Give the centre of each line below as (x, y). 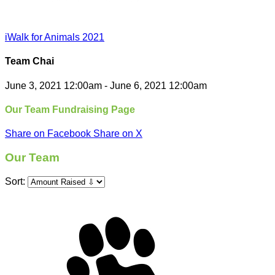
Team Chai (29, 61)
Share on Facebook (48, 134)
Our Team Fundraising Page (70, 109)
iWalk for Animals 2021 (55, 37)
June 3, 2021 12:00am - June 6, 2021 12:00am (106, 85)
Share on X (118, 134)
